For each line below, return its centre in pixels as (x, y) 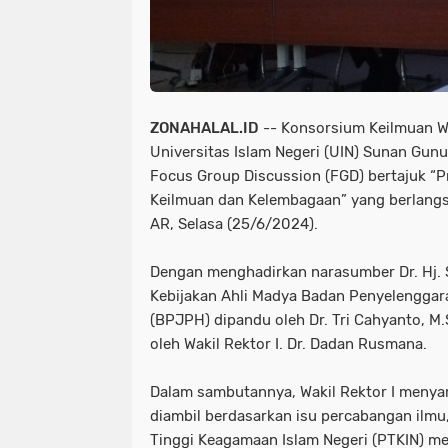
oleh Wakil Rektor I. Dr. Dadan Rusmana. (288, 343)
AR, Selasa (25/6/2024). (234, 223)
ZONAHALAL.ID (204, 127)
